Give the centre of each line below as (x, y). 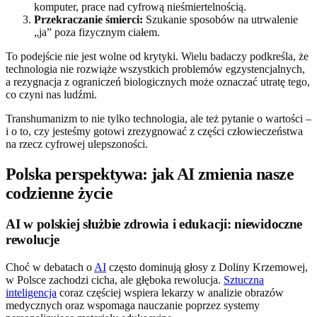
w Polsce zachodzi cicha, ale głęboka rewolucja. (115, 280)
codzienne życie (59, 193)
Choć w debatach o (50, 267)
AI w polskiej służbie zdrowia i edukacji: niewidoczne (154, 224)
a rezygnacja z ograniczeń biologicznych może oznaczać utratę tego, (158, 81)
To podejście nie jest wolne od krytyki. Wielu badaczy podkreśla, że (157, 56)
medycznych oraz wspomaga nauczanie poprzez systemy (133, 306)
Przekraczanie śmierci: (88, 19)
